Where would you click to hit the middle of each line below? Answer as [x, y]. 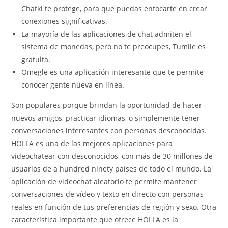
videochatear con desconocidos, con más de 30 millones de [112, 156]
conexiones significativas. [65, 21]
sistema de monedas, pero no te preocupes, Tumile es [114, 47]
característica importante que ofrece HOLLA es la [95, 220]
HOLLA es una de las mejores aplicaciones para [92, 143]
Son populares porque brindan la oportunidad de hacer [107, 105]
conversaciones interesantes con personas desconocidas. [109, 131]
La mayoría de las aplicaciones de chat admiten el [107, 34]
